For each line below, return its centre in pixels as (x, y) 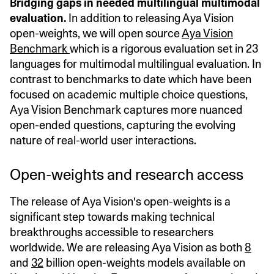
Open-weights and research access (127, 174)
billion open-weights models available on (144, 262)
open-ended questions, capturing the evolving (123, 125)
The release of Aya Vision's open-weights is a (120, 201)
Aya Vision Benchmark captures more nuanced (126, 109)
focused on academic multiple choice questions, (129, 94)
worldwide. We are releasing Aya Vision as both (127, 247)
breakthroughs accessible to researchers (112, 232)
